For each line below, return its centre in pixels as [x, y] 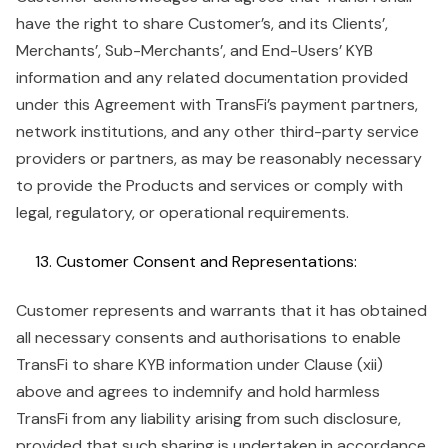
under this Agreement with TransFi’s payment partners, [217, 104]
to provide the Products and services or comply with [209, 185]
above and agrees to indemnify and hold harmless [198, 391]
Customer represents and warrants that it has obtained [221, 310]
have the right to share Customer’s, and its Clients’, [202, 23]
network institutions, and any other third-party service [217, 131]
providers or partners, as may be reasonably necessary [219, 158]
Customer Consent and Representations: [206, 261]
